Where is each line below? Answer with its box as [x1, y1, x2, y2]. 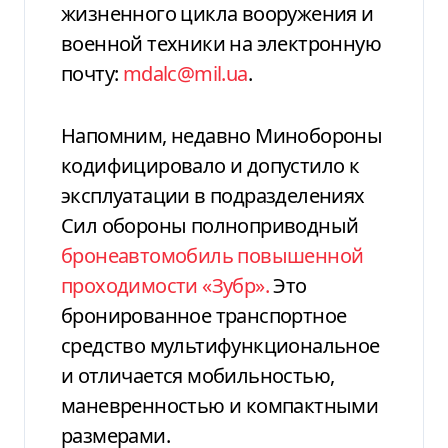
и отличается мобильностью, [61, 361, 335, 389]
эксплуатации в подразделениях [61, 181, 365, 209]
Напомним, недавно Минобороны [61, 121, 383, 149]
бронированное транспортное [61, 301, 347, 329]
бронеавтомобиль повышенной [61, 241, 364, 269]
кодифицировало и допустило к [61, 151, 360, 179]
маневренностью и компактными [61, 391, 379, 419]
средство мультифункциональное [61, 331, 380, 359]
